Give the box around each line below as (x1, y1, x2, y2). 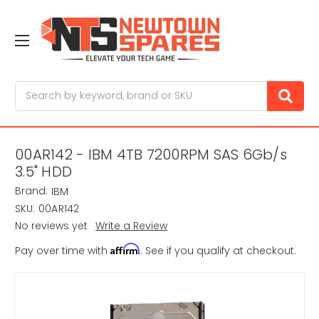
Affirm (110, 243, 140, 256)
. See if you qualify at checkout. (140, 244, 296, 258)
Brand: (15, 184, 48, 199)
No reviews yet (15, 219, 88, 234)
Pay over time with (15, 244, 110, 258)
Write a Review (95, 219, 167, 234)
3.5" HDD (15, 162, 72, 182)
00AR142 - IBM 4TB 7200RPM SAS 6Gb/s (15, 145, 287, 165)
